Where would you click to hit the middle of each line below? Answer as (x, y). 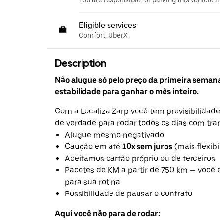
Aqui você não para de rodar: (108, 214)
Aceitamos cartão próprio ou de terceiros (140, 159)
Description (81, 64)
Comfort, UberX (103, 36)
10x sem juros (147, 147)
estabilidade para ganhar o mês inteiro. (127, 92)
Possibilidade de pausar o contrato (128, 194)
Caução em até (94, 147)
